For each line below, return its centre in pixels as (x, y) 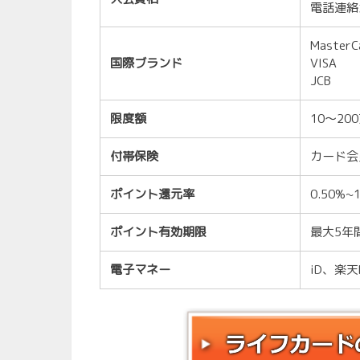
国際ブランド (147, 63)
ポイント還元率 (153, 194)
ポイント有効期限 (159, 232)
